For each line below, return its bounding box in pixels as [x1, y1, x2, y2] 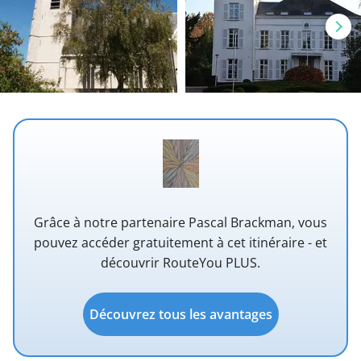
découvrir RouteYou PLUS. [101, 254, 260, 272]
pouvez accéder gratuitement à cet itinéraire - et [34, 234, 327, 252]
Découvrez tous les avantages [89, 305, 272, 324]
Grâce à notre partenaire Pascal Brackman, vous [34, 214, 327, 232]
